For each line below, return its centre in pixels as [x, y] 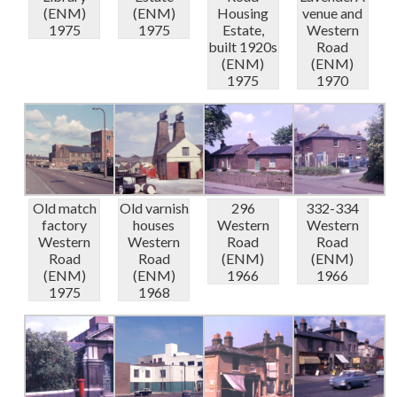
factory [65, 225]
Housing [243, 13]
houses [154, 225]
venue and [333, 13]
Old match [64, 208]
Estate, [243, 30]
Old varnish [154, 208]
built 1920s [243, 47]
